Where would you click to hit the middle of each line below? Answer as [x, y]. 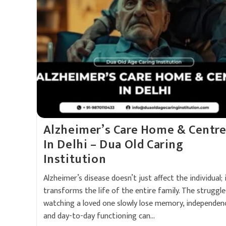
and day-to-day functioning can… [99, 216]
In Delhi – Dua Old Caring [113, 145]
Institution [75, 159]
